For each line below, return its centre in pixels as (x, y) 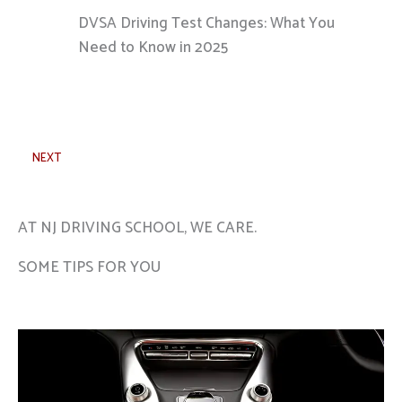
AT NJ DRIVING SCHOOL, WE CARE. (137, 228)
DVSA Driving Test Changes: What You (206, 23)
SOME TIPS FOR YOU (89, 268)
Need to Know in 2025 (153, 47)
